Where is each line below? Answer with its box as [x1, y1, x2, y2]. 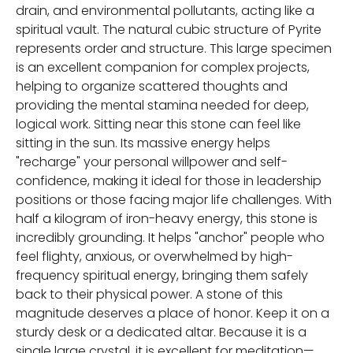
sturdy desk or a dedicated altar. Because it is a [16, 322, 307, 341]
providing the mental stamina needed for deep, [16, 95, 309, 114]
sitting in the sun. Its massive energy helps [16, 133, 270, 152]
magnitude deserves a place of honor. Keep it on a [16, 303, 329, 322]
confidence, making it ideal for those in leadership [16, 171, 321, 190]
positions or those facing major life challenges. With [16, 190, 332, 209]
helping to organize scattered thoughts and [16, 76, 288, 95]
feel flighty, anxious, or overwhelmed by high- [16, 247, 293, 266]
